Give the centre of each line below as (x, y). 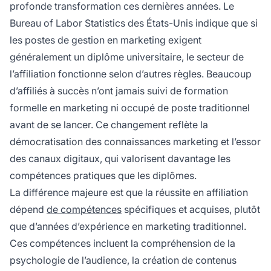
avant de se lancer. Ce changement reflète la (109, 125)
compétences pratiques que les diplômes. (103, 176)
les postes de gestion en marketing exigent (106, 40)
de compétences (84, 210)
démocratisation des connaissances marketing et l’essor (135, 142)
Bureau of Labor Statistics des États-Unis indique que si (134, 23)
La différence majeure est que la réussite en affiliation (129, 193)
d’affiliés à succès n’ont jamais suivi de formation (119, 91)
